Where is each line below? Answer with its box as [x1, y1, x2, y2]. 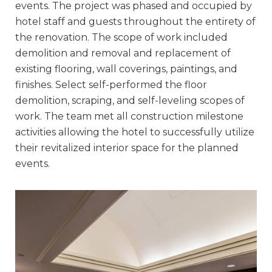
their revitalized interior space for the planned [15, 142, 239, 154]
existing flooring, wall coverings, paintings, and [15, 63, 237, 75]
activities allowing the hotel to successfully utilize [15, 126, 254, 138]
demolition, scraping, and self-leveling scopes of [15, 95, 245, 107]
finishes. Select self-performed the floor [15, 79, 207, 91]
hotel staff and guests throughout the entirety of [15, 16, 256, 28]
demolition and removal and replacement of [15, 47, 231, 59]
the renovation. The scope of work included [15, 32, 228, 44]
